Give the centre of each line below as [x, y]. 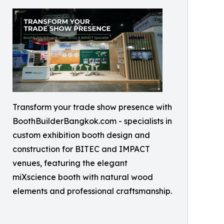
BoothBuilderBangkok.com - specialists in [92, 121]
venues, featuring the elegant [70, 163]
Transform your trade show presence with [92, 107]
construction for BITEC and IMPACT [81, 149]
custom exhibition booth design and [81, 135]
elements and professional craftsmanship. [92, 191]
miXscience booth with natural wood [83, 177]
